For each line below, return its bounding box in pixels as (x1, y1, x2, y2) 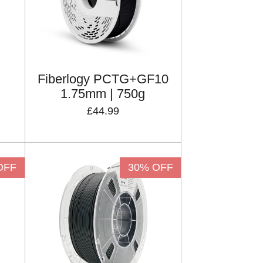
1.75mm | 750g (60, 86, 146, 102)
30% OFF (127, 161, 173, 174)
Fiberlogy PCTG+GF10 (37, 72, 168, 87)
